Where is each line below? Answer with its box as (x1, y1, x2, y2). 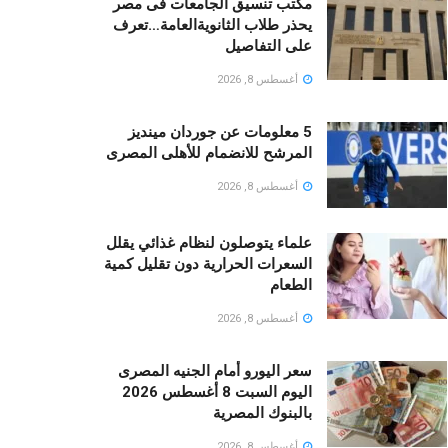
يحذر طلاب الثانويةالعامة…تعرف (113, 16, 312, 35)
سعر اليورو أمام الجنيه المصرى (118, 362, 312, 381)
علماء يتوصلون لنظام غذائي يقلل (106, 234, 312, 253)
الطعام (270, 276, 312, 295)
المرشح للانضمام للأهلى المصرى (106, 144, 312, 163)
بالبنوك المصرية (213, 404, 312, 423)
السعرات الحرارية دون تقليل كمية (104, 255, 312, 274)
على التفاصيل (225, 37, 312, 56)
